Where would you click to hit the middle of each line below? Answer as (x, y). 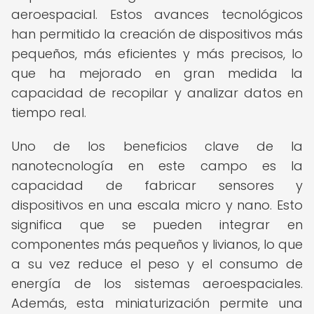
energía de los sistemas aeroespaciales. (157, 284)
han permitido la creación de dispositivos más (157, 34)
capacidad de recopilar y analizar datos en (157, 93)
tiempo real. (49, 112)
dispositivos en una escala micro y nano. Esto (157, 205)
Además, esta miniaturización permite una (157, 303)
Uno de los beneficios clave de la (157, 146)
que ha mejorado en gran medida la (157, 73)
